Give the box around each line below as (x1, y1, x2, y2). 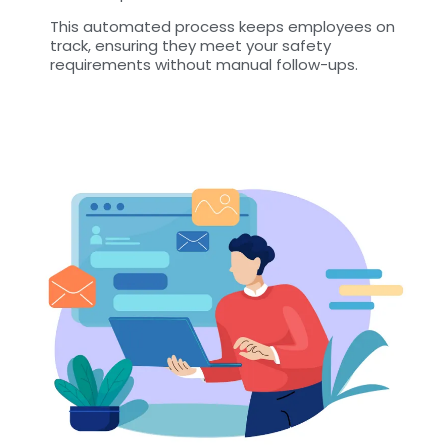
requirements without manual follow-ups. (50, 53, 358, 75)
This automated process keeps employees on (50, 15, 395, 37)
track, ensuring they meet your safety (50, 34, 331, 56)
